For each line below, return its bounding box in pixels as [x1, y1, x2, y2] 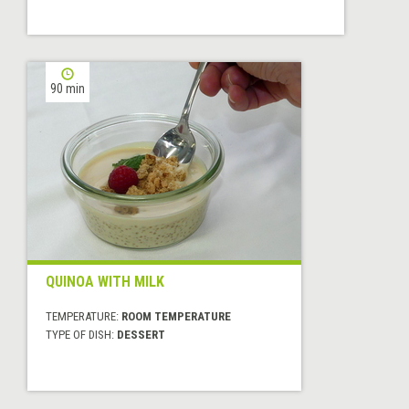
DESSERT [117, 327, 165, 341]
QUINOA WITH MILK [46, 272, 164, 290]
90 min [50, 80, 85, 96]
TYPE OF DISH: [46, 327, 117, 341]
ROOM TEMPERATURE [121, 309, 231, 323]
